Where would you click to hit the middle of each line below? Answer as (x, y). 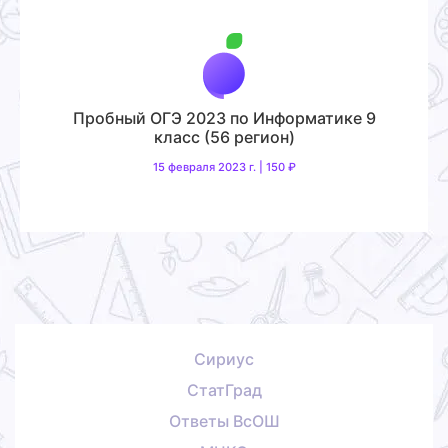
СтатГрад (224, 390)
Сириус (224, 359)
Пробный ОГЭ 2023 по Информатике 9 (224, 117)
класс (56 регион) (224, 136)
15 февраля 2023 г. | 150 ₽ (224, 166)
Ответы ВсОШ (224, 421)
